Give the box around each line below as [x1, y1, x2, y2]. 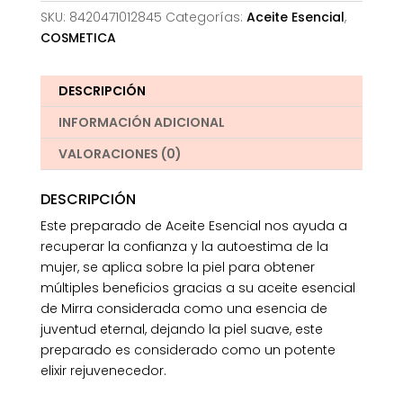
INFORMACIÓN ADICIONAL [58, 112, 225, 131]
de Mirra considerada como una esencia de [40, 299, 327, 318]
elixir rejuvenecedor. [40, 361, 166, 380]
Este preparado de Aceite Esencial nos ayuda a [40, 216, 347, 235]
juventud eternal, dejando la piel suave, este [40, 319, 323, 338]
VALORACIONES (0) [58, 144, 182, 163]
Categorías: [165, 7, 246, 26]
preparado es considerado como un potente [40, 340, 336, 359]
